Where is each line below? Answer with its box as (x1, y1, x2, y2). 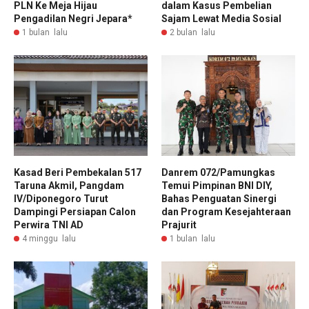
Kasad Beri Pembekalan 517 (14, 166, 141, 178)
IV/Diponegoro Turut (14, 192, 108, 204)
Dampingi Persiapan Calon (14, 206, 136, 217)
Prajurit (161, 219, 197, 230)
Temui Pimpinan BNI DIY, (161, 179, 272, 191)
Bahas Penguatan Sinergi (161, 192, 277, 204)
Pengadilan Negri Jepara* (14, 13, 132, 25)
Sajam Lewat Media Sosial (161, 13, 281, 25)
